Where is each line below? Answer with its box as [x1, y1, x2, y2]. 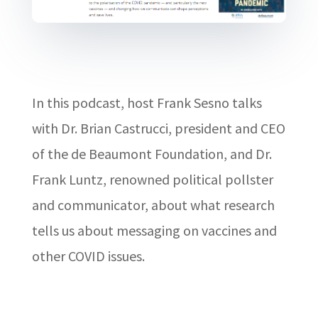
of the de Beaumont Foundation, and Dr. [31, 145, 272, 163]
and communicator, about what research [31, 196, 275, 214]
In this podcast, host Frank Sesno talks [31, 94, 262, 112]
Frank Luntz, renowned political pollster [31, 170, 273, 189]
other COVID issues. [31, 247, 145, 265]
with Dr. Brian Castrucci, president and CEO [31, 119, 285, 138]
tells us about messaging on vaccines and [31, 221, 277, 240]
